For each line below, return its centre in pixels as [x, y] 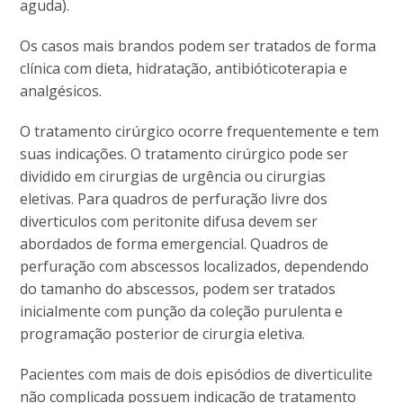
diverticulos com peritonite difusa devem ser [169, 221]
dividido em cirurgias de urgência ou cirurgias [173, 176]
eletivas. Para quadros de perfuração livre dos [174, 198]
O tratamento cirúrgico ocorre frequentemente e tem [200, 131]
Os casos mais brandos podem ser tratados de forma [198, 45]
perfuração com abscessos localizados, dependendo [195, 266]
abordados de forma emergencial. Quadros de [175, 243]
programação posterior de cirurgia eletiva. [163, 333]
